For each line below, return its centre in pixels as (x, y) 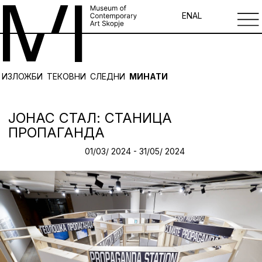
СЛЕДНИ (108, 77)
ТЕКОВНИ (67, 77)
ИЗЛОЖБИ (23, 77)
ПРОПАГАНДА (56, 133)
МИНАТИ (149, 77)
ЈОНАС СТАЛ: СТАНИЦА (90, 118)
